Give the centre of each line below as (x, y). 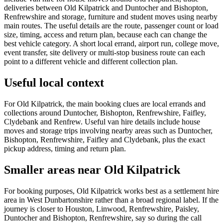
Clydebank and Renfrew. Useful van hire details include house (102, 121)
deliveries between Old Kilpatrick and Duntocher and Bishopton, (106, 8)
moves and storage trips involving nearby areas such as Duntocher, (108, 130)
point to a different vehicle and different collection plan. (91, 62)
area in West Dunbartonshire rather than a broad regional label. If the (111, 200)
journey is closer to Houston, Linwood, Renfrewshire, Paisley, (102, 209)
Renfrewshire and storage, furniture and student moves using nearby (111, 17)
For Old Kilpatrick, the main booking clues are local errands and (105, 104)
